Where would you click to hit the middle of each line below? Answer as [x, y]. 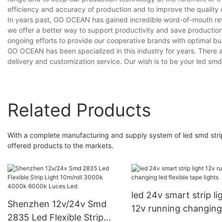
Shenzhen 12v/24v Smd [57, 204]
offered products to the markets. [60, 145]
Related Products [79, 110]
